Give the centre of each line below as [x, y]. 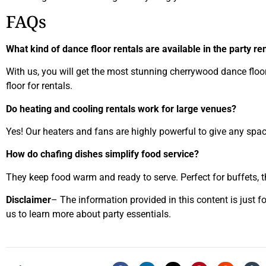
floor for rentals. [39, 86]
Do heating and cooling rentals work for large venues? [121, 109]
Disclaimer [28, 200]
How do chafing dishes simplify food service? [102, 154]
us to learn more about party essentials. [88, 214]
